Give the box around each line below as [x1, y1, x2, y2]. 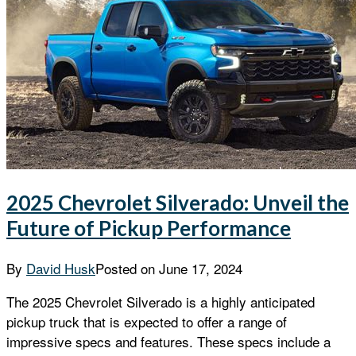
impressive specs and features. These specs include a [6, 331, 331, 351]
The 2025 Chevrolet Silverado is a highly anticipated [6, 291, 315, 311]
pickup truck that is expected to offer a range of [6, 311, 287, 331]
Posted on [95, 257, 159, 278]
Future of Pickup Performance [6, 215, 291, 242]
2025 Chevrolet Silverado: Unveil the [6, 190, 349, 216]
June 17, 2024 [159, 257, 242, 278]
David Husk [26, 257, 95, 278]
